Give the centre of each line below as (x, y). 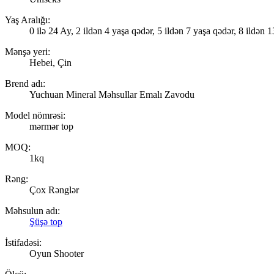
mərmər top (51, 126)
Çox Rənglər (54, 190)
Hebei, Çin (50, 62)
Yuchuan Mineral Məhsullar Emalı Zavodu (112, 94)
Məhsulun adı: (32, 210)
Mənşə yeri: (28, 51)
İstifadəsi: (23, 242)
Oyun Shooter (57, 253)
